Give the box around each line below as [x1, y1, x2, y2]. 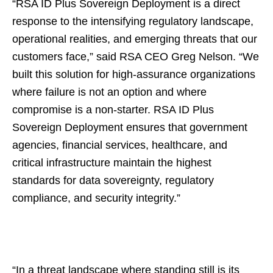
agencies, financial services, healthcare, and [12, 139, 227, 151]
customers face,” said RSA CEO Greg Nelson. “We [12, 51, 259, 63]
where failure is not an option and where [12, 86, 207, 98]
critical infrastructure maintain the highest [12, 157, 211, 169]
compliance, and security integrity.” [12, 192, 180, 204]
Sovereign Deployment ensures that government [12, 121, 247, 133]
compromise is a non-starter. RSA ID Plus [12, 104, 214, 116]
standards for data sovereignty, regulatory [12, 174, 214, 186]
